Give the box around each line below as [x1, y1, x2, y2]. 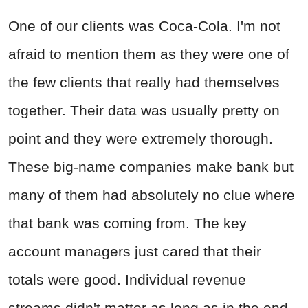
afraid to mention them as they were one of [8, 45, 289, 62]
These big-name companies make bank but [8, 158, 294, 175]
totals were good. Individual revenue [8, 271, 246, 287]
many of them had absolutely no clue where [8, 186, 295, 203]
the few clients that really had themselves [8, 74, 280, 90]
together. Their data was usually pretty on [8, 102, 280, 118]
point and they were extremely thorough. [8, 130, 273, 146]
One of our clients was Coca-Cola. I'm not [8, 17, 280, 34]
